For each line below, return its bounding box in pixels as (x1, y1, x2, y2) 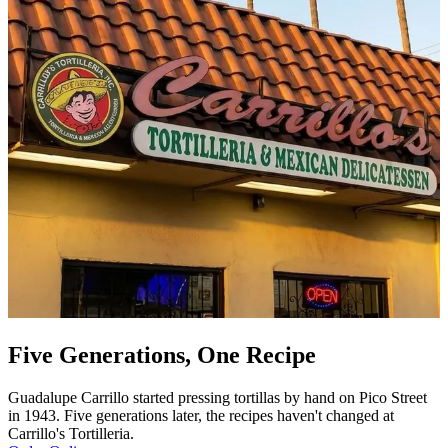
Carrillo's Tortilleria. (8, 424, 134, 442)
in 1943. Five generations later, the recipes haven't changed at (8, 406, 394, 424)
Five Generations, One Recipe (8, 341, 316, 368)
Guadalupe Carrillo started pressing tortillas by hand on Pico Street (8, 388, 427, 406)
